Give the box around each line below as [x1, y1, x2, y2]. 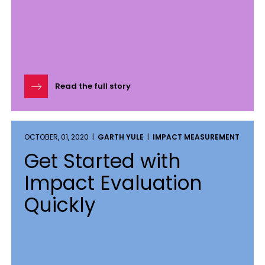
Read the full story [55, 80, 131, 92]
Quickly [24, 191, 96, 219]
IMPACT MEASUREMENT [153, 132, 240, 142]
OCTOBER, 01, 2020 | [24, 132, 98, 142]
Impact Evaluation [24, 169, 202, 197]
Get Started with [24, 147, 180, 175]
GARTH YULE [98, 132, 144, 142]
